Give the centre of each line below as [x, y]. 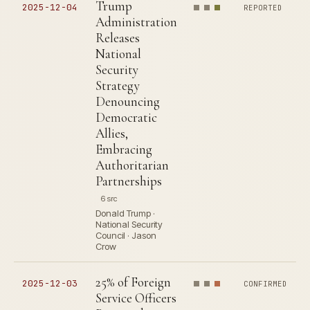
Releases [118, 38]
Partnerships [129, 181]
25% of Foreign [133, 282]
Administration [136, 22]
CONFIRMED [266, 284]
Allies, [112, 133]
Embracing [124, 149]
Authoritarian [132, 165]
